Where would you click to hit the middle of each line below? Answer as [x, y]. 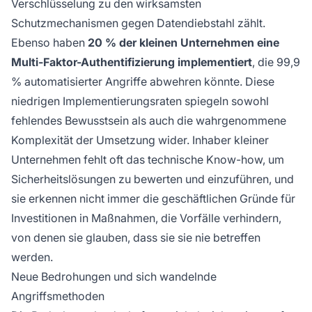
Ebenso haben [49, 43]
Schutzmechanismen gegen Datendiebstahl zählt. [138, 23]
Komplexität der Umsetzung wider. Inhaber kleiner [140, 140]
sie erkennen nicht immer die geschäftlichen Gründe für [153, 199]
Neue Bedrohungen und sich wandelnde [114, 277]
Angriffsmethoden [58, 296]
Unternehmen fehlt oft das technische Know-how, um [148, 160]
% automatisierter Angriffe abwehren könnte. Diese [143, 82]
